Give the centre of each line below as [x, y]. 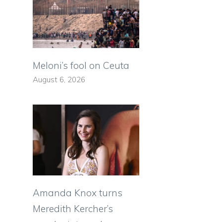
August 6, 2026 [59, 79]
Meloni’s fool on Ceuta [81, 65]
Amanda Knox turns [78, 193]
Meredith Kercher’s [73, 209]
